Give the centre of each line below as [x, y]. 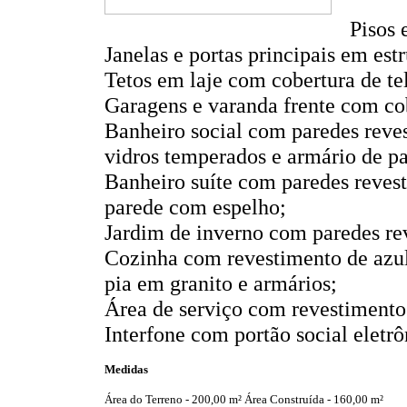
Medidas [126, 370]
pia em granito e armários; [221, 283]
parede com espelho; [195, 206]
